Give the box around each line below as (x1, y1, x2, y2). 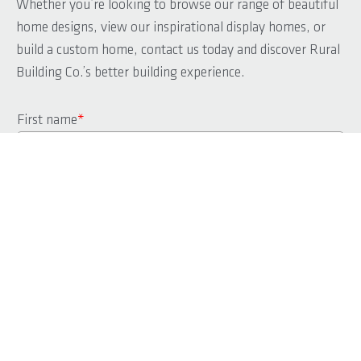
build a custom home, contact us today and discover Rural (16, 41, 340, 59)
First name (17, 111, 77, 129)
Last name (17, 174, 76, 192)
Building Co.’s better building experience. (16, 64, 245, 81)
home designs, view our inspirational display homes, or (16, 19, 326, 36)
